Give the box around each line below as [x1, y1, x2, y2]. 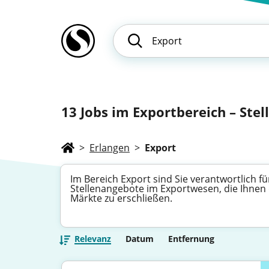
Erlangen [89, 141, 130, 154]
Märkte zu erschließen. [70, 192, 172, 205]
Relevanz [74, 233, 111, 244]
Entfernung [168, 233, 214, 244]
